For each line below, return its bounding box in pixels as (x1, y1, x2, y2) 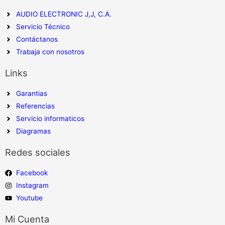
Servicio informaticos (16, 115, 85, 123)
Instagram (16, 181, 49, 190)
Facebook (16, 169, 48, 177)
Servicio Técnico (16, 23, 70, 31)
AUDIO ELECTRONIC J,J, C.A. (16, 10, 112, 19)
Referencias (16, 102, 55, 110)
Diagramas (16, 127, 51, 136)
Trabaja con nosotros (16, 48, 85, 56)
